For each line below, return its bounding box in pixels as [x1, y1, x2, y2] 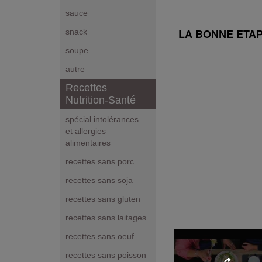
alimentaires [65, 138, 111, 148]
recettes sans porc [65, 157, 134, 167]
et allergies [65, 126, 106, 136]
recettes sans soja [65, 175, 133, 185]
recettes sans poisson [65, 250, 146, 260]
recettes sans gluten [65, 194, 140, 204]
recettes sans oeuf [65, 232, 134, 242]
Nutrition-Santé [65, 94, 136, 106]
